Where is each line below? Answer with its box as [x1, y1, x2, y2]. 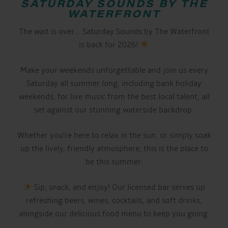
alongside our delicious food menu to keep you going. [18, 209, 210, 219]
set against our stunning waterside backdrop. [34, 105, 194, 115]
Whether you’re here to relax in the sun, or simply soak [17, 130, 211, 140]
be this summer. [85, 157, 142, 167]
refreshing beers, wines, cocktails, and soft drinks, [26, 195, 202, 206]
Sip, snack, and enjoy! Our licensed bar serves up [32, 182, 205, 192]
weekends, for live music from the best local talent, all [18, 92, 210, 102]
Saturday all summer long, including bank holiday [26, 78, 202, 89]
